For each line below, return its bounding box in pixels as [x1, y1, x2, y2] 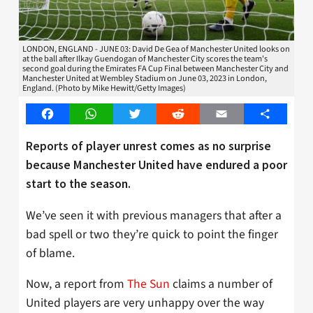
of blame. [26, 244, 75, 262]
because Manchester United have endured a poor [26, 156, 287, 173]
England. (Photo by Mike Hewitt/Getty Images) [22, 82, 186, 95]
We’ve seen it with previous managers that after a [26, 206, 282, 224]
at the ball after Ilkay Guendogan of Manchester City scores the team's [22, 52, 268, 66]
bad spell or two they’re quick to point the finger [26, 225, 278, 243]
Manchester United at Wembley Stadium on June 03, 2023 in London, [22, 72, 267, 85]
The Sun [127, 275, 170, 293]
